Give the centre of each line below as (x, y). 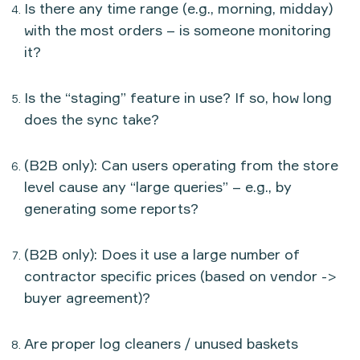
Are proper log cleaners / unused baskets (161, 343)
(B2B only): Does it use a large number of (162, 254)
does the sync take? (92, 119)
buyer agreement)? (87, 297)
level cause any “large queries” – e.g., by (158, 186)
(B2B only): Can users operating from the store (181, 164)
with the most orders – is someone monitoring (178, 29)
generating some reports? (111, 208)
